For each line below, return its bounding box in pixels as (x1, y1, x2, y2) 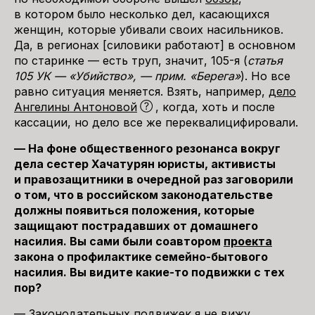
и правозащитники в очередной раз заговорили (14, 172, 293, 186)
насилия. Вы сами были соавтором (14, 234, 224, 248)
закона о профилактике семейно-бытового (14, 250, 268, 264)
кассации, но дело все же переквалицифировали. (14, 115, 298, 129)
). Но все (240, 69, 290, 83)
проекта (224, 234, 272, 248)
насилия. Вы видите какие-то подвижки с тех (14, 265, 285, 279)
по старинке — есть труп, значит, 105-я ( (14, 53, 247, 67)
